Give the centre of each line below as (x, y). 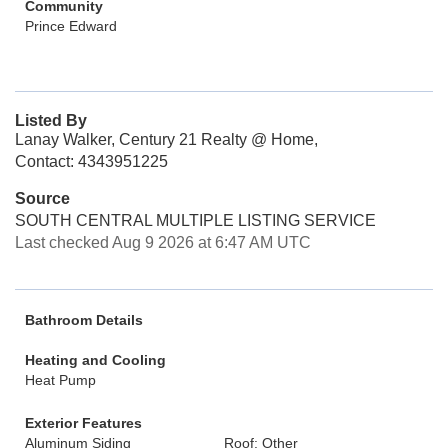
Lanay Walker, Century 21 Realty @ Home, (166, 139)
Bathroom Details (84, 320)
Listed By (51, 120)
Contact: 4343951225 (91, 161)
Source (42, 198)
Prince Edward (71, 26)
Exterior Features (83, 423)
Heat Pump (60, 380)
